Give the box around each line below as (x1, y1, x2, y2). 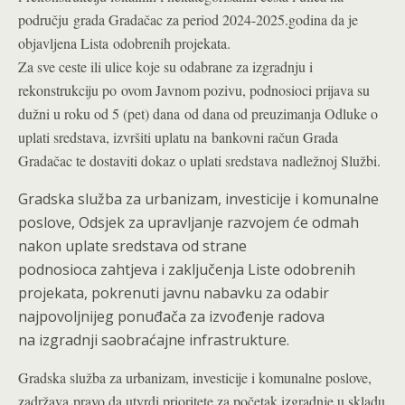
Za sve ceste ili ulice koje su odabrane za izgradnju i (18, 57, 313, 76)
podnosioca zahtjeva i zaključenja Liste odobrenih (18, 259, 355, 279)
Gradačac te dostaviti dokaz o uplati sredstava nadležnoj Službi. (18, 151, 381, 170)
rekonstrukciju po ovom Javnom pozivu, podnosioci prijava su (18, 80, 370, 99)
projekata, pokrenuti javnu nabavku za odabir (18, 283, 329, 303)
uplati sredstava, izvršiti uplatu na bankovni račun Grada (18, 127, 338, 146)
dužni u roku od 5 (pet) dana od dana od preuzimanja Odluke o (18, 104, 378, 123)
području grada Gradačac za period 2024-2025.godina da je (18, 10, 358, 29)
